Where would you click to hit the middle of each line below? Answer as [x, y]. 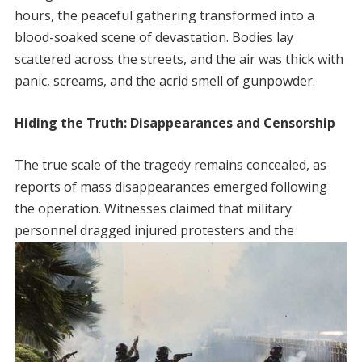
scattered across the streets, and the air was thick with [179, 59]
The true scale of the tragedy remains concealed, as [170, 165]
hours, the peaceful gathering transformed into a [164, 15]
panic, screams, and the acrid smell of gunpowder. [164, 81]
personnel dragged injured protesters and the [154, 230]
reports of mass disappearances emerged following [170, 187]
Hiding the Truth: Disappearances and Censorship [175, 123]
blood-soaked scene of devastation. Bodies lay [154, 37]
